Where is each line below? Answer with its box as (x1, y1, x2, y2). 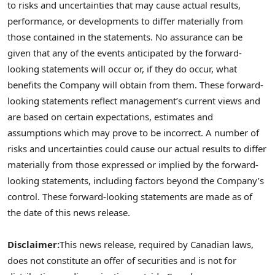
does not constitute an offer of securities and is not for (7, 254, 236, 266)
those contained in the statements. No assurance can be (7, 30, 242, 43)
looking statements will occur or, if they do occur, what (7, 62, 237, 75)
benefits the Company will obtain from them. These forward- (7, 78, 263, 91)
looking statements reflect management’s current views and (7, 94, 260, 107)
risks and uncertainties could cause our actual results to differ (7, 142, 266, 155)
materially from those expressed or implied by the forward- (7, 158, 258, 171)
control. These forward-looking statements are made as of (7, 190, 252, 203)
